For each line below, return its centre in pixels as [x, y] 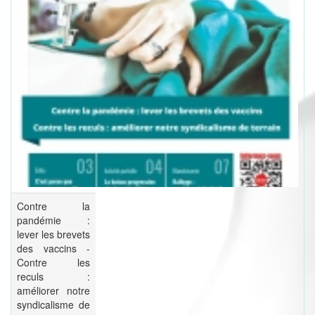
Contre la [53, 206]
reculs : [53, 277]
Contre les [53, 263]
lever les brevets [53, 234]
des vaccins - [53, 249]
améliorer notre [53, 291]
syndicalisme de [53, 305]
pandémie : [53, 220]
